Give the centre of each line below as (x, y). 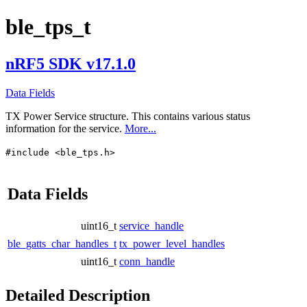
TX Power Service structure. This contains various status (128, 116)
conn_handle (147, 261)
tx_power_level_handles (172, 243)
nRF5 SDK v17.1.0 (71, 63)
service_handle (151, 225)
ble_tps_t (48, 27)
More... (140, 128)
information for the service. (65, 128)
